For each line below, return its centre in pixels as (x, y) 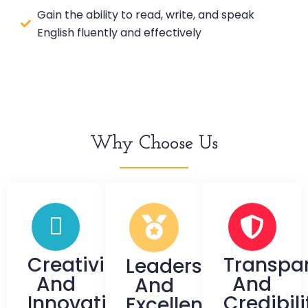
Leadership (179, 266)
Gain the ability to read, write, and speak (145, 14)
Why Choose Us (154, 143)
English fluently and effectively (119, 32)
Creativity (75, 265)
